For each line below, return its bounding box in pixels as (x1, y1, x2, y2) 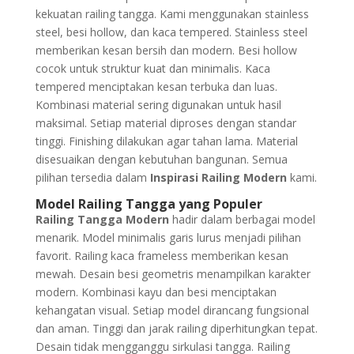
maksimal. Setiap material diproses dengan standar (35, 115, 296, 131)
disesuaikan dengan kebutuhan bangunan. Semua (35, 152, 288, 168)
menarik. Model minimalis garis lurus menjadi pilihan (35, 230, 301, 246)
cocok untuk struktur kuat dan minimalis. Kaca (35, 61, 270, 77)
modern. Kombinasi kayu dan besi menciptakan (35, 284, 277, 300)
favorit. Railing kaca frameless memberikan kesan (35, 248, 288, 264)
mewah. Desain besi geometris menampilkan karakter (35, 266, 311, 282)
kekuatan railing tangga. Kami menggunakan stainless (35, 6, 309, 22)
